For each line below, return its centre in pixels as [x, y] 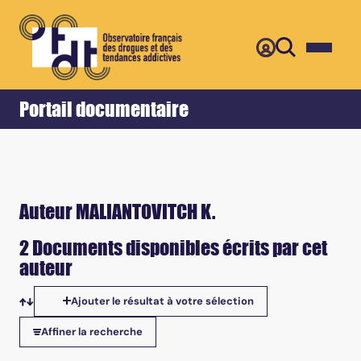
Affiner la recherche [92, 332]
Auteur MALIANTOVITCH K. [117, 212]
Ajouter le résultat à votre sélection [162, 301]
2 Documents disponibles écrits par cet [173, 248]
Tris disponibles [71, 315]
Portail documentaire [104, 110]
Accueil [41, 39]
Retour [95, 38]
